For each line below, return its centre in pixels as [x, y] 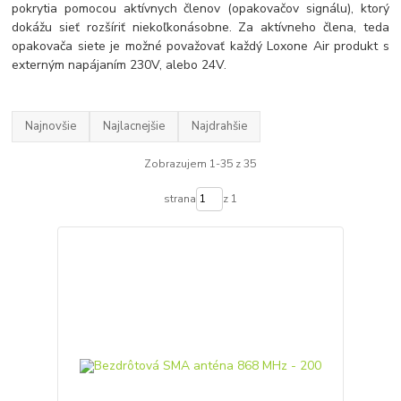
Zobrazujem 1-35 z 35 [200, 164]
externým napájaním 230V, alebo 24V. [119, 64]
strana [179, 199]
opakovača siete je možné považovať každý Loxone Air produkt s [200, 46]
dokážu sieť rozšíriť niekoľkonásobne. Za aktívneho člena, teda [200, 27]
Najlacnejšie [134, 127]
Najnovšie [51, 127]
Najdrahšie [220, 127]
